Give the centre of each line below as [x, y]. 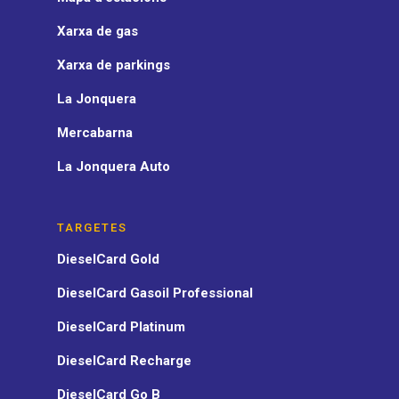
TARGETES [92, 227]
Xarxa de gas [98, 31]
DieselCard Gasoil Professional [155, 293]
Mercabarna [95, 132]
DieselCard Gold [108, 259]
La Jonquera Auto [114, 166]
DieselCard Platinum [121, 326]
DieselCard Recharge [124, 360]
